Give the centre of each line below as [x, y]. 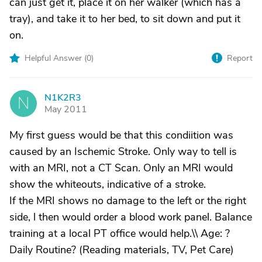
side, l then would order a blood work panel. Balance [131, 217]
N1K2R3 [63, 98]
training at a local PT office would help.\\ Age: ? [120, 233]
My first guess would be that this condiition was [121, 135]
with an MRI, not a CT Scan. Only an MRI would [121, 168]
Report [240, 58]
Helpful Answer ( [56, 58]
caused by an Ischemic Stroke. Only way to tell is [123, 151]
